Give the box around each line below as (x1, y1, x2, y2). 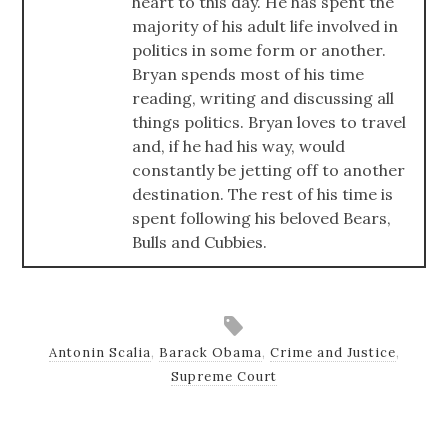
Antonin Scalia (48, 344, 151, 362)
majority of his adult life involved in (132, 15, 399, 36)
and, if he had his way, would (132, 135, 346, 156)
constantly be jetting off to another (132, 159, 406, 180)
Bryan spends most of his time (132, 63, 365, 84)
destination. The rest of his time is (132, 183, 394, 204)
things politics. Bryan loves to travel (132, 111, 407, 132)
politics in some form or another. (132, 39, 387, 60)
